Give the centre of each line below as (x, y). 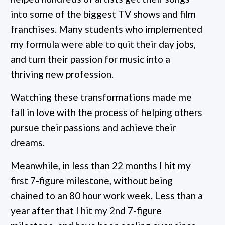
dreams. (28, 142)
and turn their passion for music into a (90, 59)
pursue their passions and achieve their (93, 127)
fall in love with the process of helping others (106, 112)
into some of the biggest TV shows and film (103, 14)
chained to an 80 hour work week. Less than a (107, 195)
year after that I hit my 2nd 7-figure (86, 210)
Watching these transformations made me (101, 97)
